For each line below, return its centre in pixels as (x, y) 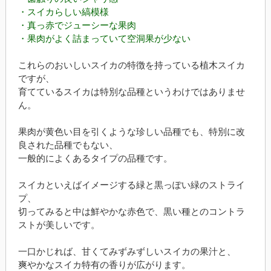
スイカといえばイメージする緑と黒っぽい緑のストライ (131, 185)
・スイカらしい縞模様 (63, 12)
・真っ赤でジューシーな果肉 (77, 25)
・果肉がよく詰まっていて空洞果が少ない (104, 38)
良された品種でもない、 (68, 145)
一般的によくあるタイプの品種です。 (95, 158)
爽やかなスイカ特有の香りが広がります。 (104, 265)
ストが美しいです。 (59, 225)
